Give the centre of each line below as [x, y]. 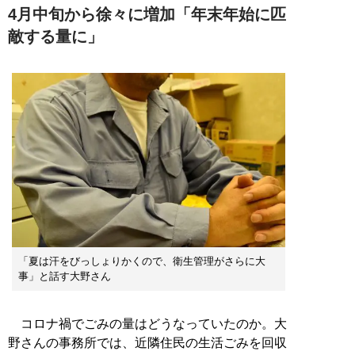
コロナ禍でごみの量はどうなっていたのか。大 [147, 323]
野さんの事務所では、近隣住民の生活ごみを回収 [147, 342]
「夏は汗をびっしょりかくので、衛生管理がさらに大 [142, 261]
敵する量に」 [55, 37]
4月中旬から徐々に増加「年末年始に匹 [147, 15]
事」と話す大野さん [65, 276]
